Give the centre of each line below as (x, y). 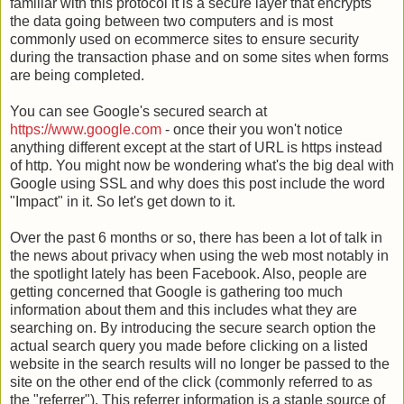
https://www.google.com (86, 129)
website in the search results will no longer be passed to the (200, 363)
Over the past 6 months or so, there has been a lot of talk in (196, 237)
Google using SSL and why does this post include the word (197, 183)
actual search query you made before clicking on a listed (189, 345)
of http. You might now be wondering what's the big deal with (202, 165)
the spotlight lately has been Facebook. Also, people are (188, 273)
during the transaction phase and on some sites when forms (199, 57)
